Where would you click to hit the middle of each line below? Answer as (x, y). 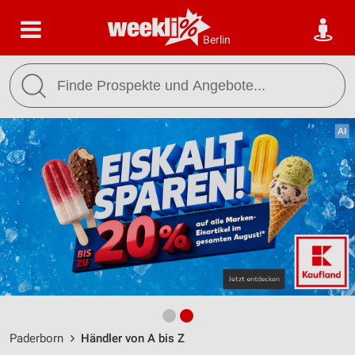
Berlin (217, 40)
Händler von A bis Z (133, 338)
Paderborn (36, 338)
